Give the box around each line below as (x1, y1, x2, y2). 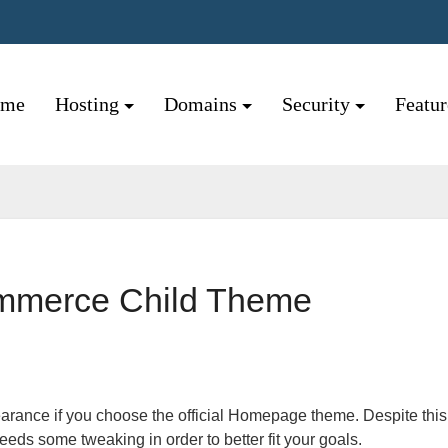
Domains (164, 93, 242, 115)
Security (282, 93, 355, 115)
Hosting (55, 93, 124, 115)
